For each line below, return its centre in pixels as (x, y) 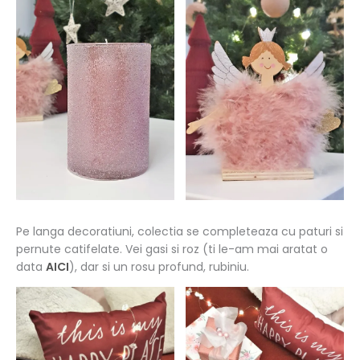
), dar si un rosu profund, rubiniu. (159, 267)
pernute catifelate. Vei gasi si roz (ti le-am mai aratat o (172, 250)
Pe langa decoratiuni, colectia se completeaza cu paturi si (180, 232)
